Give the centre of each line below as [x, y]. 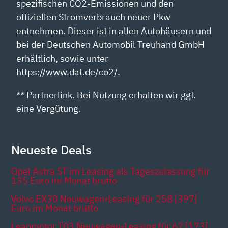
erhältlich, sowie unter [63, 59]
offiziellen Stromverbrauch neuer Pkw [94, 17]
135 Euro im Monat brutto [64, 181]
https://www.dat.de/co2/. [68, 72]
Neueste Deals [52, 150]
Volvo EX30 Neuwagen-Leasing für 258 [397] [105, 199]
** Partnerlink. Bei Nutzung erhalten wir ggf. [106, 95]
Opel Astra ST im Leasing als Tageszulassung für [111, 172]
